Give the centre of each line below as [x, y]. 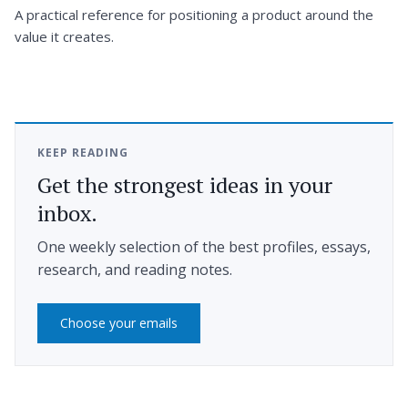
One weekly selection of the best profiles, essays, [204, 247]
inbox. [67, 213]
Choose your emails [119, 323]
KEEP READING [83, 152]
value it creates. [64, 37]
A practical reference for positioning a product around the [194, 15]
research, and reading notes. [135, 270]
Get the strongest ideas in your [185, 184]
